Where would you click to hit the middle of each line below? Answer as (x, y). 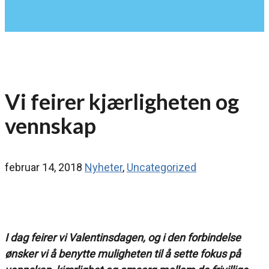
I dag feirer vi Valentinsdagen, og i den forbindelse (123, 238)
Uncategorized (162, 168)
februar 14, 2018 (45, 168)
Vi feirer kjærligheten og (122, 102)
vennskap (50, 126)
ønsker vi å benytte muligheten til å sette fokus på (123, 254)
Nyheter (104, 168)
